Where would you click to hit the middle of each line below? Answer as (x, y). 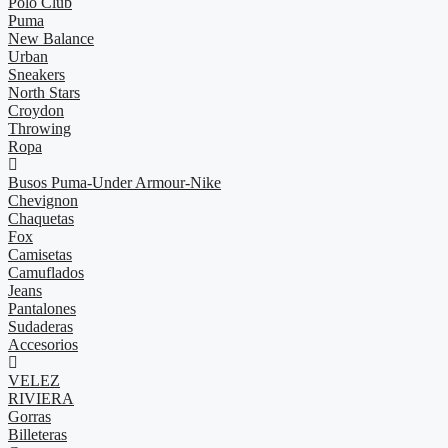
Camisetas (40, 254)
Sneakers (36, 74)
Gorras (29, 416)
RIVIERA (41, 398)
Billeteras (37, 434)
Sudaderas (40, 326)
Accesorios (43, 344)
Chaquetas (41, 218)
